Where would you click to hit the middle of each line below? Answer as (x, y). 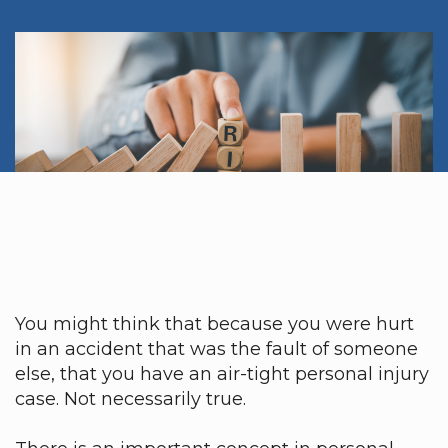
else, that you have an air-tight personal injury (222, 374)
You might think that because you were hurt (214, 324)
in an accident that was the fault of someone (216, 349)
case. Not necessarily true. (130, 399)
